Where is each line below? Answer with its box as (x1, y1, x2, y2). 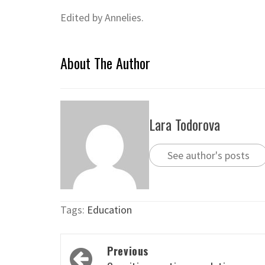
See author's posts (167, 148, 250, 163)
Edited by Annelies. (60, 10, 144, 24)
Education (87, 202, 132, 216)
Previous (107, 243, 149, 258)
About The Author (60, 51, 150, 73)
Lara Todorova (149, 114, 220, 135)
